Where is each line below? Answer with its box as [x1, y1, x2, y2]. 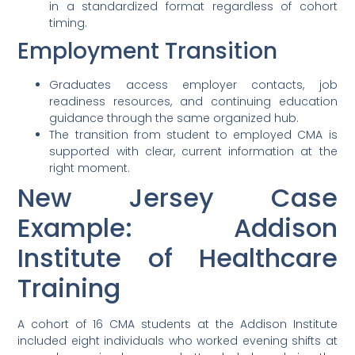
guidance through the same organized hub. [49, 110, 300, 127]
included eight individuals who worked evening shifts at [17, 333, 338, 349]
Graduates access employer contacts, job [49, 77, 338, 94]
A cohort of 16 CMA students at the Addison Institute [17, 316, 338, 333]
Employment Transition [17, 36, 278, 67]
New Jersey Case [17, 180, 338, 216]
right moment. [49, 160, 131, 177]
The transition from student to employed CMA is [49, 127, 338, 143]
